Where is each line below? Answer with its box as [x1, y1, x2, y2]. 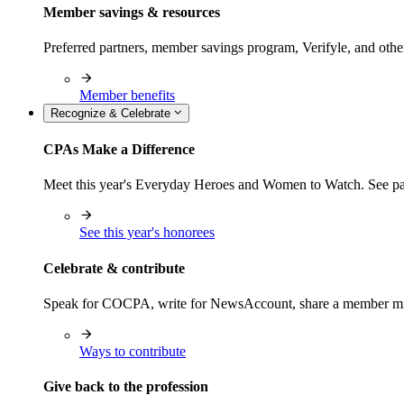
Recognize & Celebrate [50, 106, 174, 120]
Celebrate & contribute [43, 260, 185, 276]
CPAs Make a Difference [43, 142, 195, 158]
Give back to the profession [43, 379, 208, 395]
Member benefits [79, 87, 175, 103]
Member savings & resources [43, 4, 220, 20]
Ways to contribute [79, 343, 186, 359]
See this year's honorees [79, 225, 215, 241]
